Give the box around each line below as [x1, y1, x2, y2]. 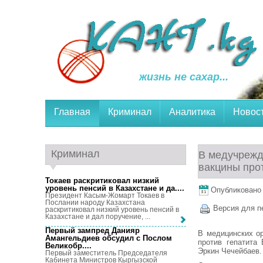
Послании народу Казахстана [45, 198, 145, 207]
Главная [54, 107, 90, 117]
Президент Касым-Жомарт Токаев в [45, 191, 164, 200]
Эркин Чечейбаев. [198, 247, 262, 255]
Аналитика [169, 107, 215, 117]
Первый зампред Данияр [45, 226, 140, 235]
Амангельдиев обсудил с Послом [45, 234, 172, 243]
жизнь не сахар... [139, 71, 228, 83]
